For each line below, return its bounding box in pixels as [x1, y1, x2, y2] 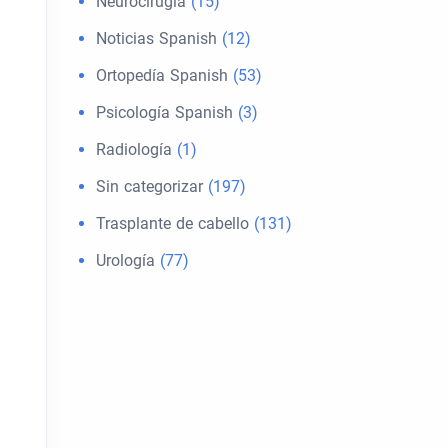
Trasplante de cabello [96, 214, 249, 233]
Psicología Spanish [96, 103, 233, 122]
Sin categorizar [96, 177, 203, 196]
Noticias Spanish [96, 29, 217, 48]
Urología [96, 251, 155, 270]
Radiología [96, 140, 172, 159]
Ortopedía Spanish [96, 66, 228, 85]
